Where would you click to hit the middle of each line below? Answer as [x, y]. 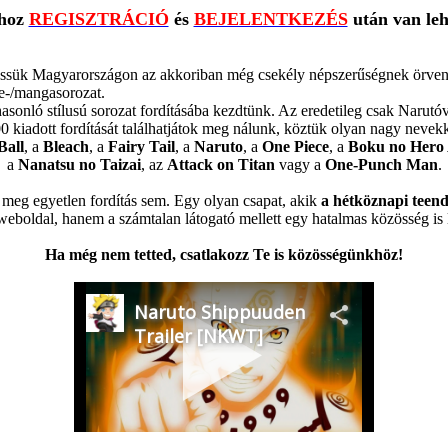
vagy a [299, 164]
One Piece [295, 146]
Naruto [218, 146]
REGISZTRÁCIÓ [98, 19]
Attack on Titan [220, 164]
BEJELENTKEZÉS [270, 19]
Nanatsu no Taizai [79, 164]
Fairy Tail [141, 146]
